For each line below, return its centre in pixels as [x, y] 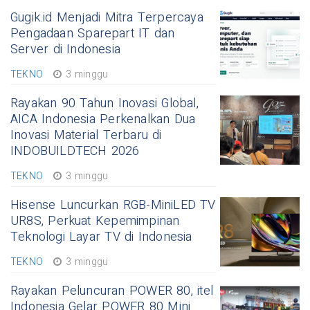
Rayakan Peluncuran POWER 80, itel [112, 291]
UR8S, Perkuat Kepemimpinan [95, 221]
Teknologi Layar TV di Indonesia [101, 237]
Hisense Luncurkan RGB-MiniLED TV [113, 206]
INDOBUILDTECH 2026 [75, 152]
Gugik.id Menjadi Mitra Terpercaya [107, 18]
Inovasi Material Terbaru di [86, 136]
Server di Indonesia [65, 50]
